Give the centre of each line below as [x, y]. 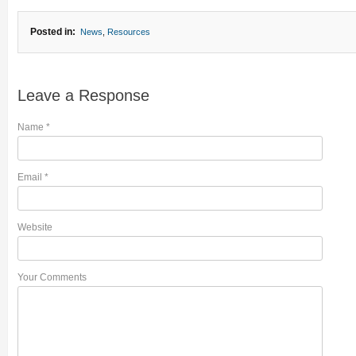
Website [35, 227]
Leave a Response [83, 95]
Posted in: [52, 32]
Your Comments [52, 277]
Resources [128, 32]
